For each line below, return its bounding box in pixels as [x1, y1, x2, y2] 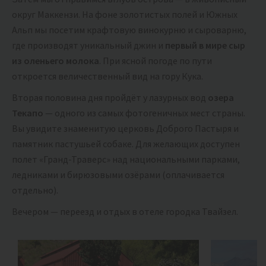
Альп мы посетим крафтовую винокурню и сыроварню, [12, 24, 246, 36]
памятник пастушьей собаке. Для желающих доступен [12, 138, 240, 150]
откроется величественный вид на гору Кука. [12, 70, 203, 83]
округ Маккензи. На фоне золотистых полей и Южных [12, 8, 237, 21]
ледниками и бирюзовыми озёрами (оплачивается [12, 169, 224, 181]
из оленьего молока [12, 55, 99, 67]
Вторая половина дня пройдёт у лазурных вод [12, 91, 208, 104]
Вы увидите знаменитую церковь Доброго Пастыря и [12, 122, 239, 135]
